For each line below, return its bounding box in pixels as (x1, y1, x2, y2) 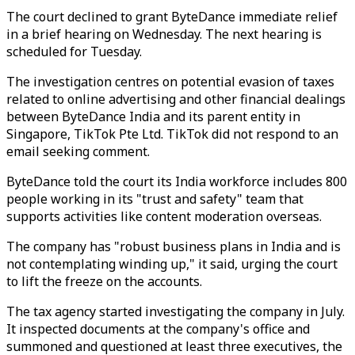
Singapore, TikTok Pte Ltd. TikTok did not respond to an (6, 125, 338, 143)
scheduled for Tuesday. (6, 43, 142, 60)
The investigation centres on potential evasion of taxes (6, 73, 334, 90)
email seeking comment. (6, 143, 150, 160)
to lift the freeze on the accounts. (6, 273, 202, 290)
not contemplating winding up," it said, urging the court (6, 255, 338, 273)
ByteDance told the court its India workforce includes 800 (6, 173, 347, 190)
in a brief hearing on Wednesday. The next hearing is (6, 25, 322, 43)
